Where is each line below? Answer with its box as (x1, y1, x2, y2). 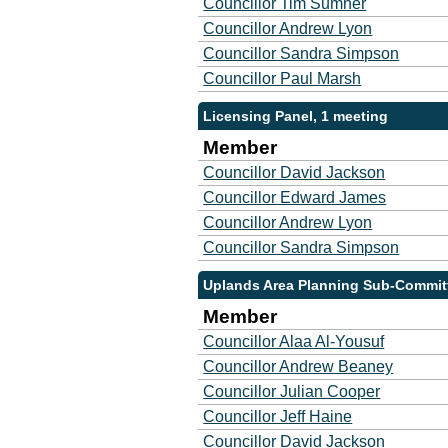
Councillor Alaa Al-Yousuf (203, 333, 385, 350)
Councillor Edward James (203, 189, 387, 206)
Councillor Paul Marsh (203, 70, 362, 87)
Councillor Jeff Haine (203, 408, 353, 425)
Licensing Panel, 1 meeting (203, 108, 389, 124)
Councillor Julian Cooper (203, 383, 381, 400)
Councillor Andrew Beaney (203, 358, 394, 375)
